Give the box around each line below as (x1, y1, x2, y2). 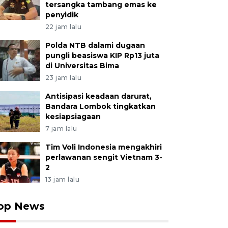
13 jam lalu (45, 176, 80, 183)
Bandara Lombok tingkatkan (45, 102, 156, 111)
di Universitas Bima (45, 61, 119, 70)
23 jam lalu (45, 74, 82, 81)
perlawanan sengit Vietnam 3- (45, 153, 162, 162)
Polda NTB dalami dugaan (45, 41, 145, 50)
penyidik (45, 10, 78, 19)
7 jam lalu (45, 125, 77, 132)
